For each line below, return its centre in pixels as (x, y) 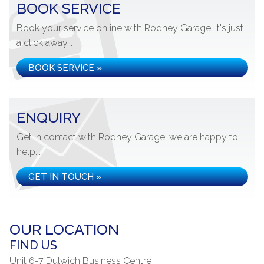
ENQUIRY (49, 117)
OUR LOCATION (64, 229)
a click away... (44, 43)
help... (29, 152)
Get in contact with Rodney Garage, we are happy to (127, 137)
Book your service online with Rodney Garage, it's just (130, 28)
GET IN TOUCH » (65, 177)
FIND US (33, 245)
